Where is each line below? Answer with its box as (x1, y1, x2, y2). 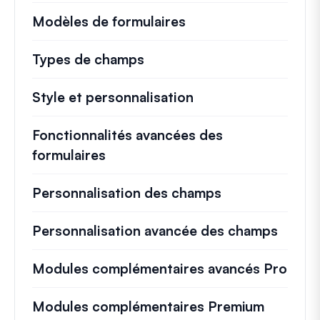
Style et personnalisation (32, 88, 194, 106)
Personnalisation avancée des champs (32, 221, 278, 239)
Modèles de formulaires (32, 12, 186, 30)
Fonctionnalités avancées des (32, 126, 223, 144)
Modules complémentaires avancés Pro (32, 259, 287, 277)
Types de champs (32, 50, 144, 68)
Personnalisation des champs (32, 184, 221, 201)
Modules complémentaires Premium (32, 297, 264, 315)
